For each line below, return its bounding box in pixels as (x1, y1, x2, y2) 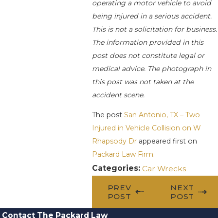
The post (91, 110, 124, 120)
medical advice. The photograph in (91, 64, 211, 73)
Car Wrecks (142, 163, 186, 173)
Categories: (91, 163, 142, 173)
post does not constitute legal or (91, 51, 204, 60)
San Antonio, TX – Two (124, 110, 200, 120)
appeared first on (136, 137, 197, 146)
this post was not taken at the (91, 77, 194, 87)
